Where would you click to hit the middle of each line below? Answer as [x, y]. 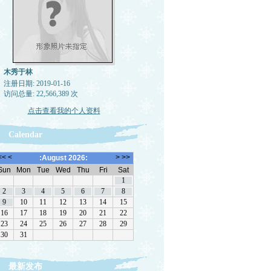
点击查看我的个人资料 [64, 111]
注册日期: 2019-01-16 [37, 83]
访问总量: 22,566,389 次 [41, 94]
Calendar [25, 135]
